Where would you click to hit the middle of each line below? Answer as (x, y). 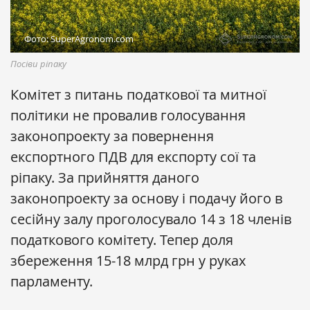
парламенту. (52, 282)
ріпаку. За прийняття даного (105, 178)
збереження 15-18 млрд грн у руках (128, 261)
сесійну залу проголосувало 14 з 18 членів (151, 219)
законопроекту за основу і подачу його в (146, 199)
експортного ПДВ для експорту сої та (133, 157)
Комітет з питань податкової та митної (138, 95)
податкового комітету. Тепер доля (122, 240)
